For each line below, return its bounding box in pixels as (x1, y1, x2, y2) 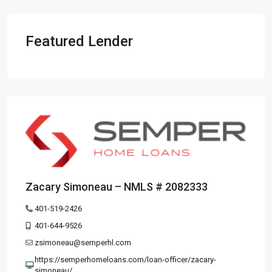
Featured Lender (25, 32, 133, 50)
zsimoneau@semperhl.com (35, 238, 131, 248)
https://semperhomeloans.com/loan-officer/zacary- (34, 255, 216, 265)
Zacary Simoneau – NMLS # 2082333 (25, 180, 208, 194)
